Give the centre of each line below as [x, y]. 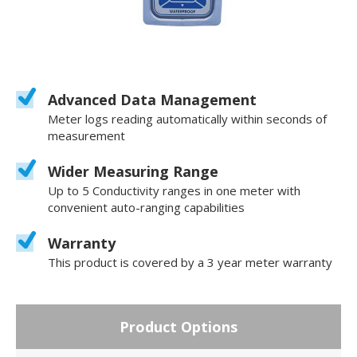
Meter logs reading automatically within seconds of [187, 118]
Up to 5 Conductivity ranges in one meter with [174, 190]
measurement [86, 135]
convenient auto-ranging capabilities [146, 207]
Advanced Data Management [152, 99]
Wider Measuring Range [133, 171]
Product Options [178, 326]
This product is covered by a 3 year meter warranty [190, 262]
